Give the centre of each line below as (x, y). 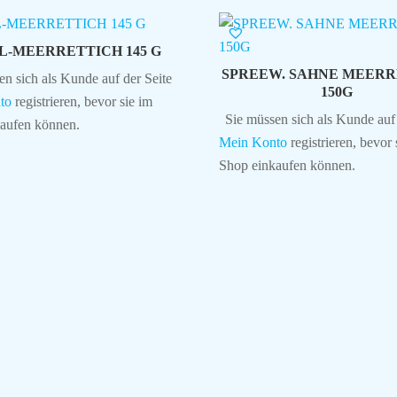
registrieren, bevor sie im (82, 101)
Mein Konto (253, 142)
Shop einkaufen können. (287, 165)
